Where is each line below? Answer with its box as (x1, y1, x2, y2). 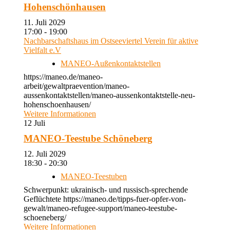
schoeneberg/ (24, 213, 66, 222)
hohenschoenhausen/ (24, 100, 91, 109)
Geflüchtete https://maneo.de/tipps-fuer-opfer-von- (24, 195, 186, 203)
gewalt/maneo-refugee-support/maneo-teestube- (24, 204, 177, 213)
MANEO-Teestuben (61, 172, 127, 181)
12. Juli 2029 (24, 149, 74, 158)
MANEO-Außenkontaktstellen (61, 59, 161, 68)
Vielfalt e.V (24, 46, 61, 54)
